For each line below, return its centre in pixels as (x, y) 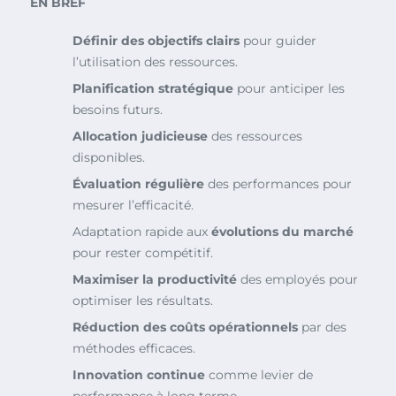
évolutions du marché (282, 232)
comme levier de (259, 375)
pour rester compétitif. (143, 253)
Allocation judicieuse (140, 137)
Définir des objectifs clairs (156, 41)
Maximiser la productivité (155, 280)
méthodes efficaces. (134, 349)
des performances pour (278, 184)
